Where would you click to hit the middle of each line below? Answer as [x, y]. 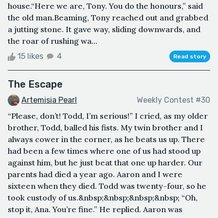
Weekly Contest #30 [173, 100]
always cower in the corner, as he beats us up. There [106, 139]
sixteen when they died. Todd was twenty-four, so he [107, 186]
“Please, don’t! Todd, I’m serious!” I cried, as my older [108, 116]
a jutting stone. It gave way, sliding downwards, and [104, 29]
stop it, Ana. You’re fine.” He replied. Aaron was [95, 209]
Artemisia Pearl [49, 100]
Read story [190, 56]
